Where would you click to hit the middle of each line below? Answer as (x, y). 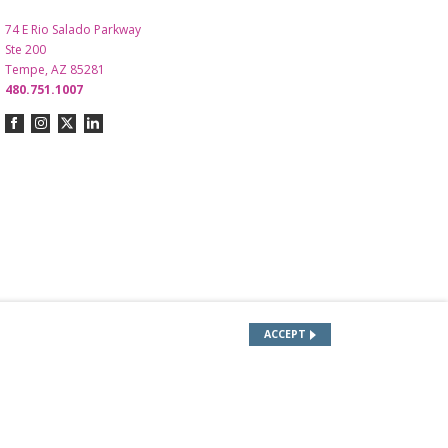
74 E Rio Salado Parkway (73, 30)
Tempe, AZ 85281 (55, 70)
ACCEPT (284, 334)
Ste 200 (25, 50)
